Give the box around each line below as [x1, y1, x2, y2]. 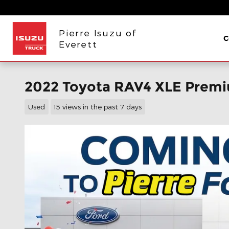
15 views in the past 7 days [54, 102, 142, 111]
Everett [59, 38, 98, 49]
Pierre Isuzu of [59, 27, 137, 38]
